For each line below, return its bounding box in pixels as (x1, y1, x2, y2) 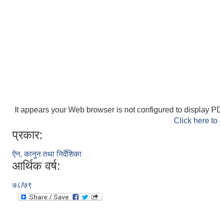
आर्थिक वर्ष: (12, 159, 60, 173)
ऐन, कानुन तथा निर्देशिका (12, 150, 82, 159)
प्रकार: (12, 128, 43, 142)
